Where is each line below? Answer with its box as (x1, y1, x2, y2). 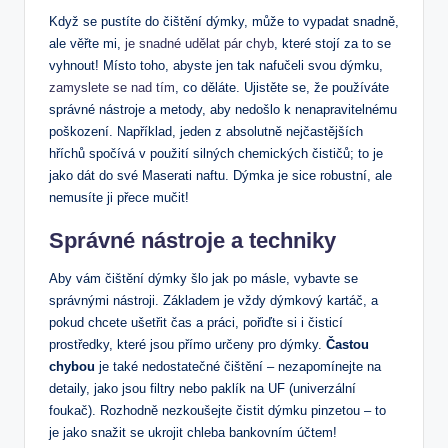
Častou (326, 337, 369, 353)
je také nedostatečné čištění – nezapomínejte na (95, 359, 381, 375)
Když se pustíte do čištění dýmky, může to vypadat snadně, (49, 14, 399, 30)
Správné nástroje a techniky (49, 228, 336, 254)
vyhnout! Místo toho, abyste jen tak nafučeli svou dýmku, (49, 58, 383, 74)
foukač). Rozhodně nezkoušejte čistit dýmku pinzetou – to (49, 403, 386, 419)
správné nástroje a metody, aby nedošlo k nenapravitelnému (49, 102, 397, 118)
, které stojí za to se (274, 36, 391, 52)
